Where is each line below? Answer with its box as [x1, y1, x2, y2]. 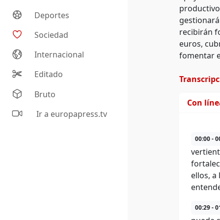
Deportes [34, 10, 70, 21]
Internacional [34, 49, 84, 60]
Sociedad [34, 29, 69, 41]
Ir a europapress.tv [34, 109, 108, 120]
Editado [34, 69, 63, 80]
